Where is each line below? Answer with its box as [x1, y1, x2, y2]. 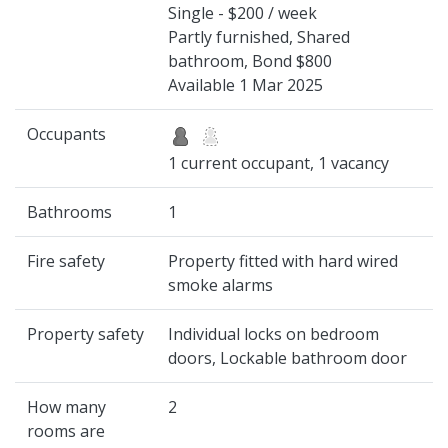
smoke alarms [168, 274, 273, 296]
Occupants [27, 123, 106, 145]
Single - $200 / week [168, 2, 317, 24]
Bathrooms [27, 201, 112, 223]
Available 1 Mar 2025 [168, 74, 323, 96]
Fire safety [27, 250, 105, 272]
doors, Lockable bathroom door [168, 347, 407, 369]
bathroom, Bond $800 [168, 50, 332, 72]
